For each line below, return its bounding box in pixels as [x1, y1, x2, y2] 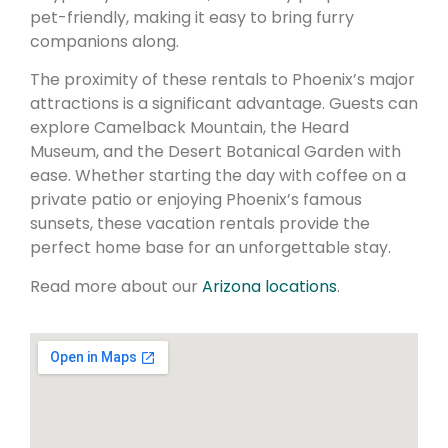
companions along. [30, 29, 179, 53]
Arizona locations [202, 274, 337, 298]
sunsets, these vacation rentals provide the [30, 212, 370, 236]
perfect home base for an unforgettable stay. [30, 236, 391, 260]
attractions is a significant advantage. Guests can [30, 92, 418, 116]
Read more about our [30, 274, 202, 298]
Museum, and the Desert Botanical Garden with [30, 140, 401, 164]
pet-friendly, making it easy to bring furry [30, 5, 354, 29]
